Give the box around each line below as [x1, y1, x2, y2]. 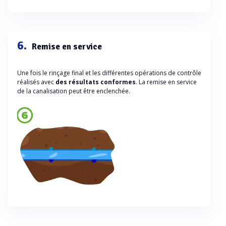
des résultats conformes [55, 77, 136, 86]
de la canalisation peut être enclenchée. [17, 86, 130, 95]
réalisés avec [17, 77, 55, 86]
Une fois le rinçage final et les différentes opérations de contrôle [17, 68, 201, 77]
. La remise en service [136, 77, 197, 86]
